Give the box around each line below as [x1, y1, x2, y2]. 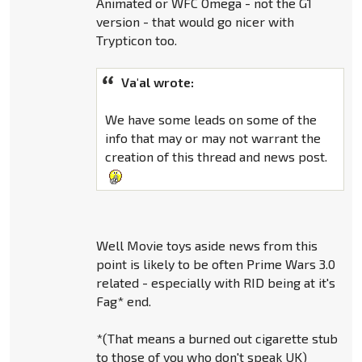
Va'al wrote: [120, 74, 194, 90]
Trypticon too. [95, 32, 177, 48]
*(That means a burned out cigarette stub [95, 330, 338, 347]
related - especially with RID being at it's [95, 275, 335, 291]
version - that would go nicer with [95, 13, 294, 29]
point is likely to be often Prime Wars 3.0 [95, 256, 335, 272]
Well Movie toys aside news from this [95, 238, 318, 254]
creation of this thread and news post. [104, 148, 327, 164]
